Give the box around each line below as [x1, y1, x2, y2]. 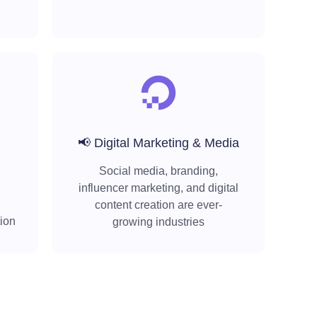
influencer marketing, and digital [79, 182, 238, 195]
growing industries [113, 216, 204, 229]
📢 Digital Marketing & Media [78, 136, 239, 151]
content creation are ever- [95, 199, 222, 212]
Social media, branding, [99, 165, 218, 178]
